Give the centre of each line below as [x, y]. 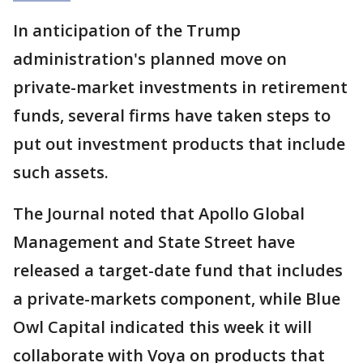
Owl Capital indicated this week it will [162, 327]
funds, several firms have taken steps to [172, 115]
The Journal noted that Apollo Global [159, 213]
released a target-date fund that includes [178, 270]
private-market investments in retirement [180, 87]
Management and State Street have [154, 241]
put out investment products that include [179, 143]
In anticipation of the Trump [127, 30]
